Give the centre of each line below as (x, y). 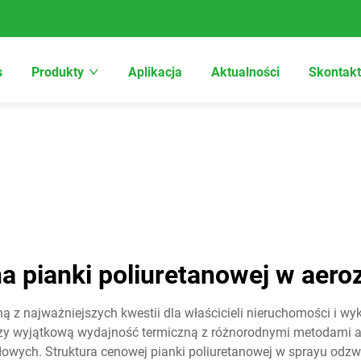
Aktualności (245, 72)
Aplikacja (155, 72)
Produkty (57, 72)
